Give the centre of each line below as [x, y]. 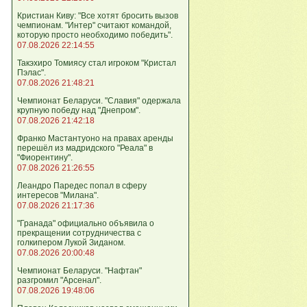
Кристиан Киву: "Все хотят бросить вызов [98, 16]
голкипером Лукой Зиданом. [71, 243]
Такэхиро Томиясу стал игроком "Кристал [97, 63]
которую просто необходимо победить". [95, 35]
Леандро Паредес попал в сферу [82, 186]
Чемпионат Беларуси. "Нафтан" [79, 271]
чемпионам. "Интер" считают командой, [94, 25]
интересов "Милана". [58, 195]
